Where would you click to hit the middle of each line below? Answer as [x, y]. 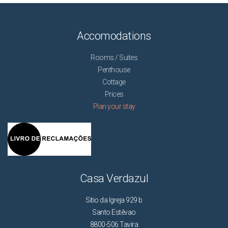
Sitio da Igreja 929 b [114, 200]
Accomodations [114, 36]
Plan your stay [114, 106]
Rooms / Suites [114, 57]
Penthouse [114, 69]
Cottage [114, 82]
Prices [114, 94]
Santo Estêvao [114, 212]
